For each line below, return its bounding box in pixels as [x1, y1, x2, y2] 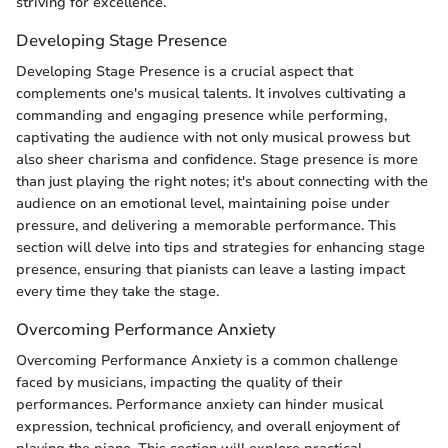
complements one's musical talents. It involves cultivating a [16, 83, 406, 103]
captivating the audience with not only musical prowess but [16, 127, 410, 147]
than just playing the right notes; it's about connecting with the [16, 171, 428, 191]
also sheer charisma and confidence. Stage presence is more [16, 149, 418, 169]
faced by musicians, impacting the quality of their [16, 373, 343, 392]
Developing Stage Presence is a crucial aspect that [16, 61, 353, 81]
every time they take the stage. [16, 281, 219, 301]
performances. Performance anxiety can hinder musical [16, 395, 383, 414]
